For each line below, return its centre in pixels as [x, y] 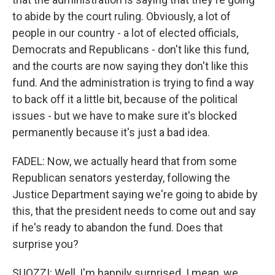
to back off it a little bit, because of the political [125, 99]
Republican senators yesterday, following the [121, 178]
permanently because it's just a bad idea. [111, 132]
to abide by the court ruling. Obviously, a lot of [122, 16]
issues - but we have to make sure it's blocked [125, 116]
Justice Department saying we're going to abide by [135, 194]
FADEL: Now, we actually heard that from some [125, 161]
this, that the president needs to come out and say [134, 211]
